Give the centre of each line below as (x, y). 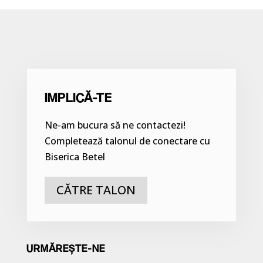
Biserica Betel (75, 157)
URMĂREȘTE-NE (65, 248)
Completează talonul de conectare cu (127, 141)
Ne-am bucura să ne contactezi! (115, 125)
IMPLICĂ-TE (78, 97)
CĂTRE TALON (96, 190)
